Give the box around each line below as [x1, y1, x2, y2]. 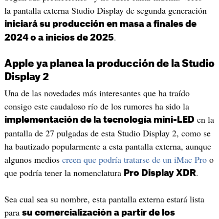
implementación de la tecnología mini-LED [4, 115, 195, 124]
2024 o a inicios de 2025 [4, 33, 114, 42]
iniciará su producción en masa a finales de [4, 19, 197, 28]
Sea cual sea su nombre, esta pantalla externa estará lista [4, 193, 204, 205]
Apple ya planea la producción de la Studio [4, 59, 215, 69]
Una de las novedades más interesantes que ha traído [4, 87, 190, 99]
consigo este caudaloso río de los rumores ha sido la [4, 100, 189, 112]
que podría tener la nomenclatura [4, 166, 124, 178]
